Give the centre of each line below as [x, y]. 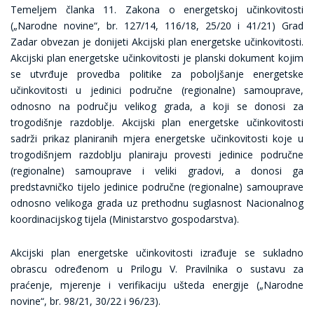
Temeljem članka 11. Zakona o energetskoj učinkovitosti [157, 9]
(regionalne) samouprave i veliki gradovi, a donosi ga [157, 171]
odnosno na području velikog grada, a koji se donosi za [157, 106]
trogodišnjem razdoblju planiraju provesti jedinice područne [157, 155]
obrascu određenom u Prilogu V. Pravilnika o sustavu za [157, 269]
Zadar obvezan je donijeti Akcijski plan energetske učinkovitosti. [157, 42]
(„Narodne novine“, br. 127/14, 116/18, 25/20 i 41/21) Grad [157, 26]
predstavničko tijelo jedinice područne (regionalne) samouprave [157, 187]
